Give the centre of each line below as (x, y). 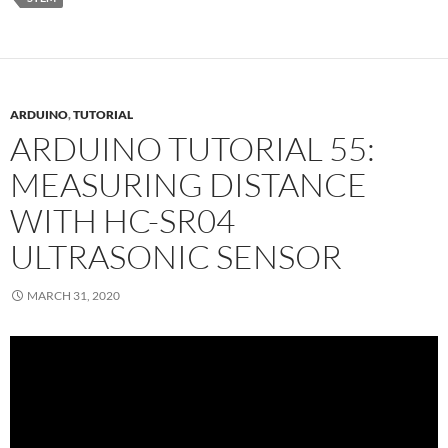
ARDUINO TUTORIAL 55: (192, 149)
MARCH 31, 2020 (73, 296)
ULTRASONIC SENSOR (176, 257)
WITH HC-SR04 (122, 221)
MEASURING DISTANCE (188, 185)
